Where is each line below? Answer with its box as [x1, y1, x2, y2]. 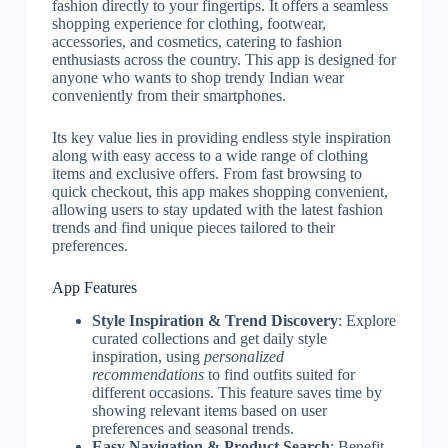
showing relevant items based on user [91, 401, 327, 419]
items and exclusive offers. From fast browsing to [51, 165, 362, 182]
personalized [203, 347, 284, 365]
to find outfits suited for [203, 365, 355, 383]
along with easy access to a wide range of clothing [51, 147, 368, 164]
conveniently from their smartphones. [51, 87, 286, 104]
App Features [51, 279, 137, 296]
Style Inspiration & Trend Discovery [91, 311, 338, 329]
